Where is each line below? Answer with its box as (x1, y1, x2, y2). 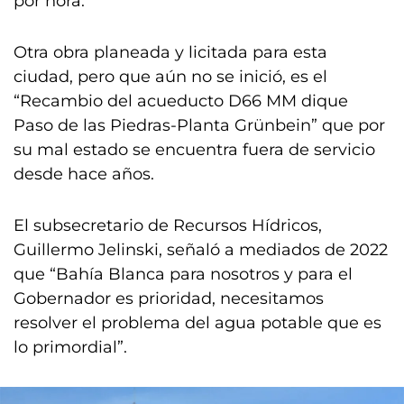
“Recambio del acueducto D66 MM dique (14, 91, 348, 112)
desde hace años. (14, 164, 159, 185)
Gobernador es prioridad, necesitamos (14, 289, 324, 309)
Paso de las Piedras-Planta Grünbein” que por (14, 115, 385, 136)
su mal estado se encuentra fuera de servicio (14, 140, 375, 161)
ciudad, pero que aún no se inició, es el (14, 67, 327, 87)
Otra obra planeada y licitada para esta (14, 42, 327, 63)
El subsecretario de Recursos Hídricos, (14, 216, 322, 236)
